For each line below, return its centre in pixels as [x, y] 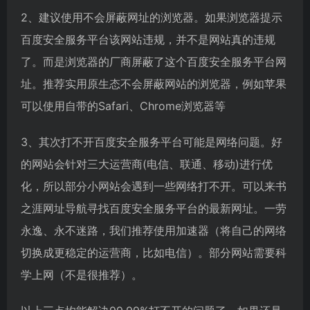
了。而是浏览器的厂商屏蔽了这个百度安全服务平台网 [154, 61]
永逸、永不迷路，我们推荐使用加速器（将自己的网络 [154, 230]
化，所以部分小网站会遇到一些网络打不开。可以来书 [154, 186]
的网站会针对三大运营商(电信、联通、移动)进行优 [147, 164]
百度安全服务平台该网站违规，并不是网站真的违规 [148, 39]
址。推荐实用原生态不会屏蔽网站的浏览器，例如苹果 [154, 83]
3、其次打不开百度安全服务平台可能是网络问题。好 [152, 142]
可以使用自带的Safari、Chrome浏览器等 [123, 106]
